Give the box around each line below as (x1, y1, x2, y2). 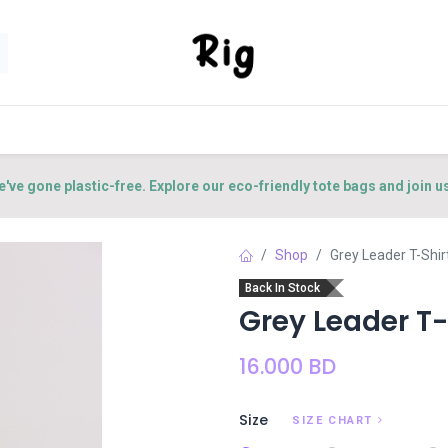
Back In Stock (245, 281, 320, 295)
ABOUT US (188, 120, 261, 140)
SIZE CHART (292, 414, 373, 427)
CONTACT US (305, 120, 400, 140)
